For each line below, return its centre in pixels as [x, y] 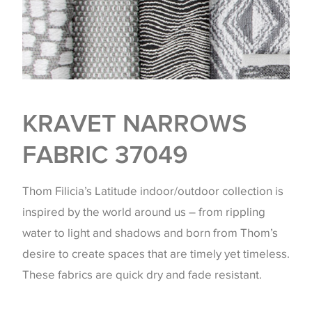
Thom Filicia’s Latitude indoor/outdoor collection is [153, 191]
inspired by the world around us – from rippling [144, 212]
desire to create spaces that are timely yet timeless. [156, 253]
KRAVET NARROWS [134, 123]
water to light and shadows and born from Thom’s [150, 233]
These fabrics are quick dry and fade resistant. [142, 274]
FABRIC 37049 [105, 154]
